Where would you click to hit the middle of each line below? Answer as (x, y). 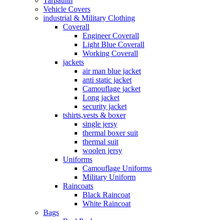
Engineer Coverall (111, 36)
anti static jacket (107, 80)
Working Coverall (110, 53)
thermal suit (100, 142)
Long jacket (101, 97)
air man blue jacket (112, 71)
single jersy (100, 124)
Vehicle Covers (67, 9)
